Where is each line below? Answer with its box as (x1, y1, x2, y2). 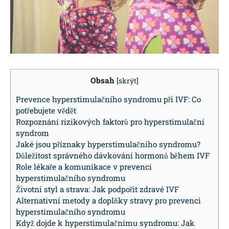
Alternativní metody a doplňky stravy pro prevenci (16, 195, 201, 206)
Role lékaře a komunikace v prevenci (16, 162, 152, 172)
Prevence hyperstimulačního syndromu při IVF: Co (16, 94, 201, 105)
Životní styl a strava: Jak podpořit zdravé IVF (16, 184, 179, 195)
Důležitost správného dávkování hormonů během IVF (16, 150, 210, 161)
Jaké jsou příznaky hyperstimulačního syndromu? (16, 139, 200, 150)
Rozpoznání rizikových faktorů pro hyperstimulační (16, 117, 204, 127)
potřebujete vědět (16, 105, 76, 116)
